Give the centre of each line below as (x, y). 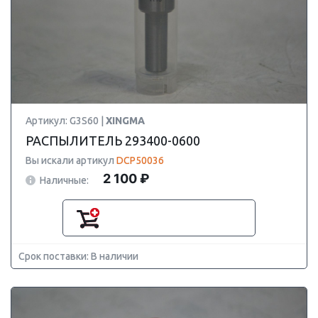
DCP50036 (140, 160)
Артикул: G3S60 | (66, 121)
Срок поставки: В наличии (78, 256)
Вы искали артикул (71, 160)
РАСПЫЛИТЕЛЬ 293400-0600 (113, 141)
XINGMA (125, 121)
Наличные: (64, 180)
